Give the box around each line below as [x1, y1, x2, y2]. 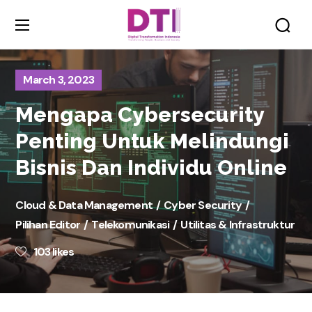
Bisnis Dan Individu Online [15, 155, 288, 180]
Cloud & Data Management [15, 198, 153, 212]
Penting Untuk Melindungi [15, 129, 290, 153]
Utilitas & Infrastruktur [180, 217, 295, 232]
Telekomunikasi [91, 217, 170, 232]
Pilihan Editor [15, 217, 81, 232]
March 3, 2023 [23, 72, 95, 87]
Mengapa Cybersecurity [15, 102, 265, 127]
